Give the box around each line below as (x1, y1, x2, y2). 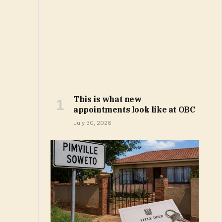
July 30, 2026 (73, 119, 111, 127)
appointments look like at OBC (73, 105, 195, 115)
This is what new (73, 94, 142, 105)
